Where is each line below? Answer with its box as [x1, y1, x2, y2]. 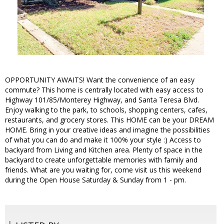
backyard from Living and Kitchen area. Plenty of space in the [5, 145, 202, 155]
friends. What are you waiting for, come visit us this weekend [5, 165, 201, 175]
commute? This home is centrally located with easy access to [5, 85, 203, 95]
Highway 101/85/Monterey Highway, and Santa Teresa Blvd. [5, 95, 199, 105]
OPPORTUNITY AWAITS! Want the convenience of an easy [5, 75, 194, 85]
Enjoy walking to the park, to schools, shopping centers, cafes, [5, 105, 207, 115]
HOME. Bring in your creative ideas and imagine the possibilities [5, 125, 210, 135]
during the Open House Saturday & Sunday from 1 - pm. [5, 175, 186, 185]
